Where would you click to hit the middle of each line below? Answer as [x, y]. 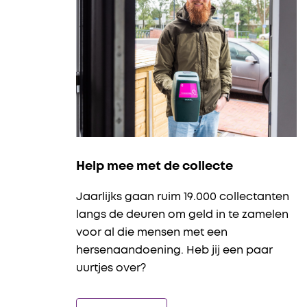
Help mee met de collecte [155, 167]
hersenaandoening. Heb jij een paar [174, 250]
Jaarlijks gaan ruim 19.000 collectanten [183, 197]
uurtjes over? [111, 268]
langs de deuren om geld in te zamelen [182, 214]
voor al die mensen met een [152, 232]
